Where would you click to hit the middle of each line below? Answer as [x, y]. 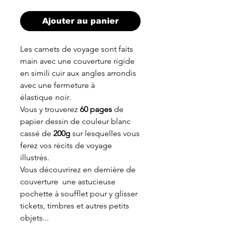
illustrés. [35, 157]
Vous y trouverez [50, 109]
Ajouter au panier [80, 21]
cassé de [37, 133]
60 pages [96, 109]
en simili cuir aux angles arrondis [78, 73]
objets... [34, 218]
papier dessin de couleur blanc [75, 121]
